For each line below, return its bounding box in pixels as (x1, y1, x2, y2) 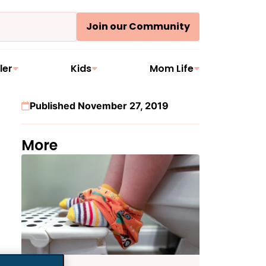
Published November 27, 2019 (30, 100, 169, 112)
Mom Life (149, 62, 194, 75)
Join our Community (86, 20, 190, 33)
